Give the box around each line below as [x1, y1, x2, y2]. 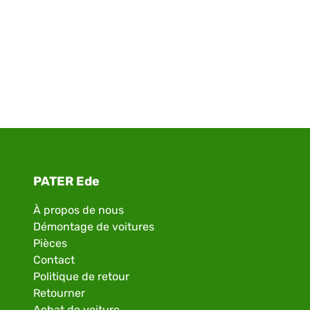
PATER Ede [33, 174, 100, 190]
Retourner [33, 286, 85, 300]
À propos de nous [33, 203, 124, 217]
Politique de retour [33, 270, 129, 284]
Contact [33, 253, 75, 267]
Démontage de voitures [33, 220, 154, 234]
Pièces [33, 237, 67, 250]
